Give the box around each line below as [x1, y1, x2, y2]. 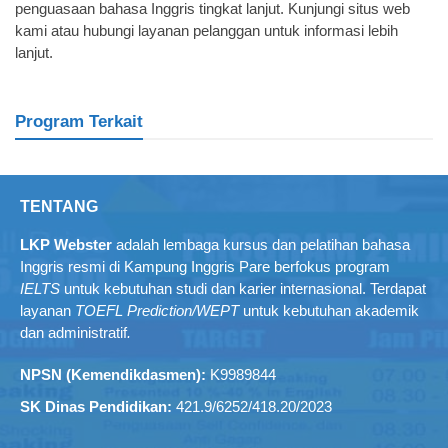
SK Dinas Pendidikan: [20, 398, 176, 415]
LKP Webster [20, 236, 112, 253]
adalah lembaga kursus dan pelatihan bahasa [112, 236, 410, 253]
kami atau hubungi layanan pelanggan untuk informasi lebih [15, 21, 398, 39]
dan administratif [20, 324, 127, 341]
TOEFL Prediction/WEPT [75, 302, 239, 319]
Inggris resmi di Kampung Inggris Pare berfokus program [20, 258, 390, 275]
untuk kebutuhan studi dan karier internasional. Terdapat [60, 280, 426, 297]
